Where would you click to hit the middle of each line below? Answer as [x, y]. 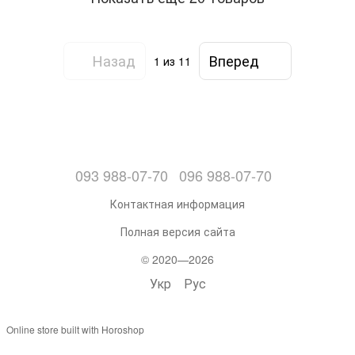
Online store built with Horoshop [75, 329]
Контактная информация [177, 203]
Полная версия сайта [177, 231]
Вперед [234, 61]
